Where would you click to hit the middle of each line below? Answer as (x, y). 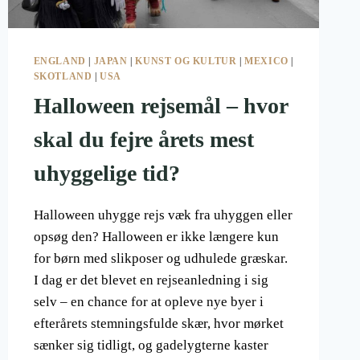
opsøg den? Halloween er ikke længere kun (156, 237)
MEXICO (266, 61)
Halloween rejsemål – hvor (160, 106)
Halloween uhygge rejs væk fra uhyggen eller (163, 215)
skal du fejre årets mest (143, 140)
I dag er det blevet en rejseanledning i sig (151, 280)
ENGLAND (59, 61)
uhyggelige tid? (106, 174)
